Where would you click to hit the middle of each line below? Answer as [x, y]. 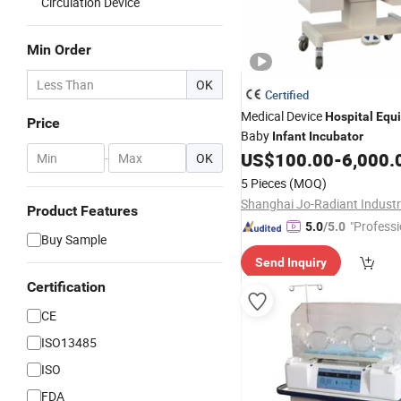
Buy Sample [74, 239]
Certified [287, 95]
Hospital [349, 116]
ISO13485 [69, 342]
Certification [66, 287]
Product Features [82, 211]
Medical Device [283, 116]
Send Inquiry [291, 262]
